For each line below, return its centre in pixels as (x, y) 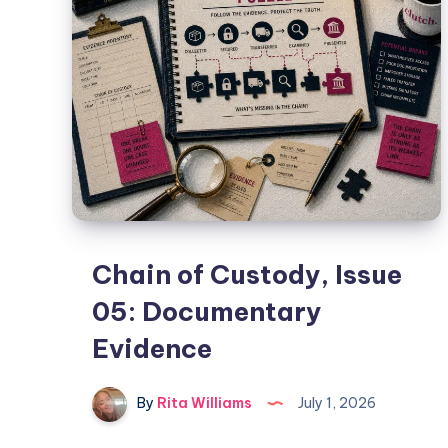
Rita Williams (203, 403)
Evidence (152, 349)
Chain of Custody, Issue (247, 275)
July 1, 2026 (335, 403)
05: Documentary (207, 312)
